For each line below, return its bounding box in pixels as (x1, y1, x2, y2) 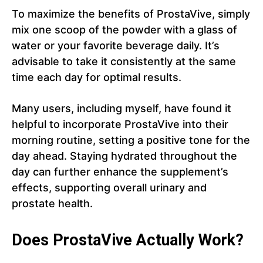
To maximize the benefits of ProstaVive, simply (12, 8, 250, 21)
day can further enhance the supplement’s (12, 166, 228, 178)
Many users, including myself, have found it (12, 102, 231, 115)
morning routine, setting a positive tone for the (12, 134, 250, 147)
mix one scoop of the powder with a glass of (12, 23, 237, 36)
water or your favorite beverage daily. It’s (12, 39, 220, 52)
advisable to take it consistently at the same (12, 55, 236, 68)
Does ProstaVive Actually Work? (12, 231, 244, 250)
